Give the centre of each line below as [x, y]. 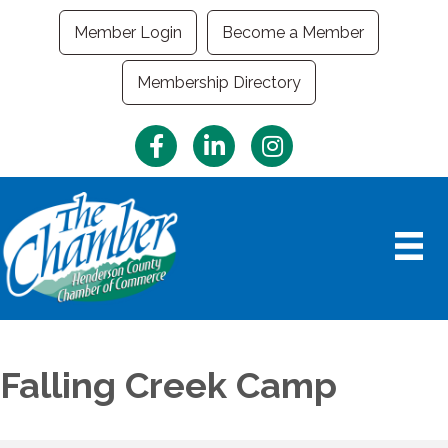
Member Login [128, 32]
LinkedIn [223, 135]
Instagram [287, 135]
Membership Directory [219, 82]
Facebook [171, 135]
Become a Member [293, 32]
